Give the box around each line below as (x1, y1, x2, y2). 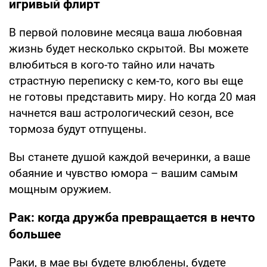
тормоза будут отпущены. (9, 122, 147, 136)
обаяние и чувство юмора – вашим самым (9, 166, 238, 180)
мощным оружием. (9, 182, 111, 196)
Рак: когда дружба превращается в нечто (9, 210, 255, 225)
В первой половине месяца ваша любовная (9, 25, 242, 39)
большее (9, 226, 61, 241)
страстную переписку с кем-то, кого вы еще (9, 73, 243, 88)
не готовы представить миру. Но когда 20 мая (9, 89, 256, 104)
